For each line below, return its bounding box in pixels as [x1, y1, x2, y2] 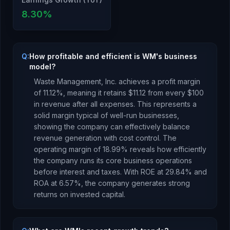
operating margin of [34, 145, 103, 154]
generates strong [131, 179, 190, 187]
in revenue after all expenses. [34, 100, 135, 108]
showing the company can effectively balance [34, 122, 190, 131]
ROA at [34, 179, 59, 187]
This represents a [135, 100, 197, 108]
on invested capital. [57, 190, 125, 199]
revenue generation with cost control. [34, 133, 161, 142]
